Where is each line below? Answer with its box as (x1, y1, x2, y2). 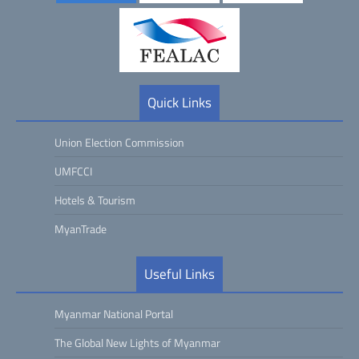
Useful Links (144, 264, 215, 284)
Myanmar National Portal (54, 305, 173, 322)
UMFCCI (54, 163, 92, 179)
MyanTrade (54, 220, 107, 237)
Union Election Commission (54, 134, 184, 151)
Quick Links (147, 92, 212, 113)
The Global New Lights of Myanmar (54, 334, 220, 351)
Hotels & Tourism (54, 192, 135, 208)
